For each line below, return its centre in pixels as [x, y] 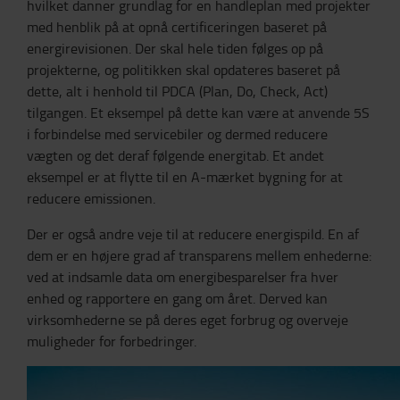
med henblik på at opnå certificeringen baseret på [177, 27]
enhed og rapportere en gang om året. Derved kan [177, 298]
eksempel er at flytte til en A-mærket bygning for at [185, 177]
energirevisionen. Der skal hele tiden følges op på [175, 48]
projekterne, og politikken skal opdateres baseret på [183, 70]
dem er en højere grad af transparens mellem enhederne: [199, 255]
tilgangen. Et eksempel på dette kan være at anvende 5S [198, 112]
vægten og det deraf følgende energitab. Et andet [175, 155]
